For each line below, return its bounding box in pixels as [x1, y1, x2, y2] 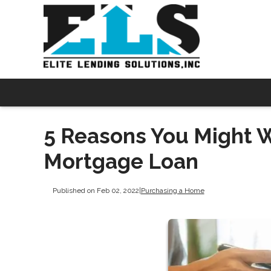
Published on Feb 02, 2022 [52, 186, 139, 195]
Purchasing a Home [140, 186, 204, 195]
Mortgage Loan [44, 149, 198, 174]
